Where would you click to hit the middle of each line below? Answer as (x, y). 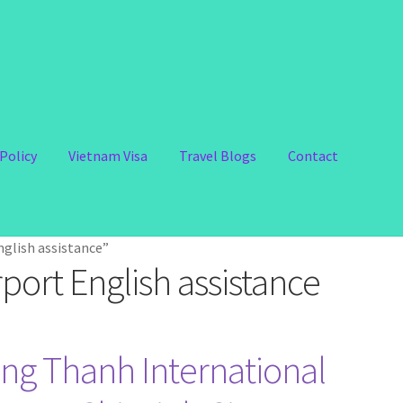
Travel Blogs (218, 156)
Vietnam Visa (108, 156)
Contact (313, 156)
